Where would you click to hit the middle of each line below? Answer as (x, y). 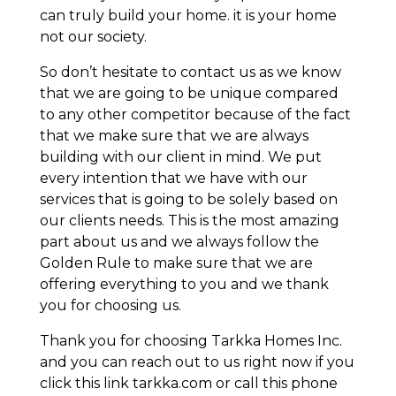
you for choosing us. (110, 305)
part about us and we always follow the (179, 241)
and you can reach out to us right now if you (197, 362)
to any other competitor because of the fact (195, 114)
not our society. (93, 36)
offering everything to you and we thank (184, 284)
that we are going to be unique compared (189, 93)
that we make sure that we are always (174, 135)
